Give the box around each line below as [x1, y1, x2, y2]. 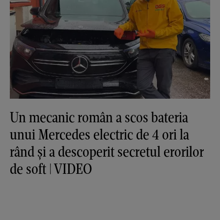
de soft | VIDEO [10, 159, 92, 178]
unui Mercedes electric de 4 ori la [10, 125, 189, 143]
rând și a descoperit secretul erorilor [10, 142, 204, 161]
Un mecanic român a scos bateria [10, 108, 188, 126]
